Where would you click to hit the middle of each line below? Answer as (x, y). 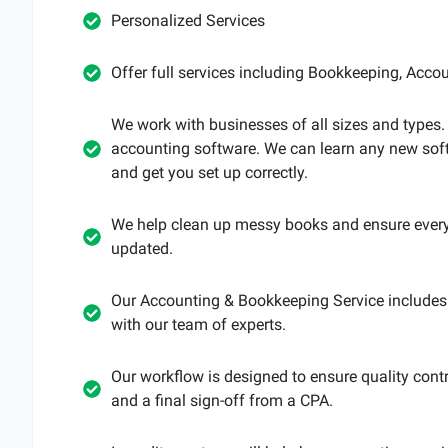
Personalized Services (187, 21)
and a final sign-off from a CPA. (221, 401)
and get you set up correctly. (209, 173)
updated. (141, 249)
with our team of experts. (198, 325)
